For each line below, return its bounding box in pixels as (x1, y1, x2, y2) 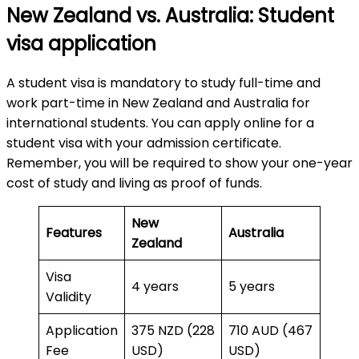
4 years (131, 277, 182, 296)
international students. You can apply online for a (6, 114, 314, 133)
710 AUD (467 (228, 321, 313, 341)
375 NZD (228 (131, 321, 215, 341)
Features (46, 224, 102, 243)
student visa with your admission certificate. (6, 134, 281, 153)
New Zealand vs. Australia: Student (6, 2, 334, 29)
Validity (46, 288, 95, 307)
